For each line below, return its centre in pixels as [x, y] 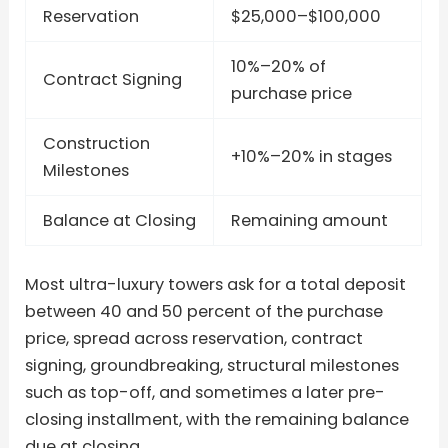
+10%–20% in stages [311, 157]
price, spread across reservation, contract [194, 338]
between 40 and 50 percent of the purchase [204, 311]
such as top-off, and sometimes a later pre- [205, 392]
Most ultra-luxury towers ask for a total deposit [216, 284]
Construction [96, 144]
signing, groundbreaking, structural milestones [212, 365]
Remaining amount [309, 221]
